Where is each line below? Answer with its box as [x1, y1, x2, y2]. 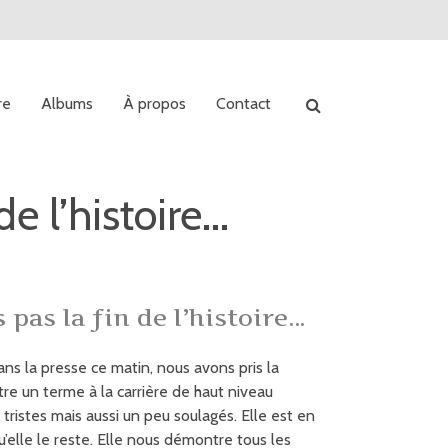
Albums [41, 94, 93, 114]
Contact [216, 94, 271, 114]
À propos [123, 94, 186, 114]
